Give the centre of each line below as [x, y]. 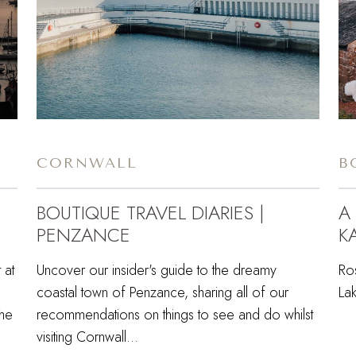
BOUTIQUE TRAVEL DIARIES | [150, 212]
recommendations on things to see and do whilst [175, 314]
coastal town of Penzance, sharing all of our [163, 292]
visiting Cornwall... [87, 337]
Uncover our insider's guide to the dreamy [157, 270]
